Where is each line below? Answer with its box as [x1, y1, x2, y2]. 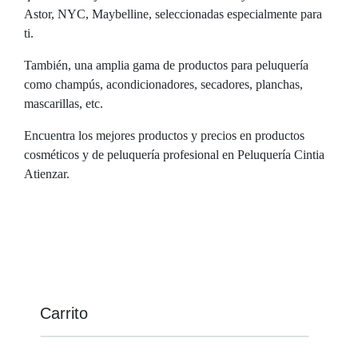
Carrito [40, 304, 88, 323]
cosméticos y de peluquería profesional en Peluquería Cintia [24, 148, 324, 162]
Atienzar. [24, 167, 70, 181]
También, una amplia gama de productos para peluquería [24, 58, 308, 73]
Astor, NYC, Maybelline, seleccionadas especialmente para [24, 7, 322, 22]
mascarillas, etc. [24, 97, 103, 111]
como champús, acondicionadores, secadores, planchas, [24, 78, 303, 92]
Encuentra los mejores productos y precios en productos [24, 129, 304, 143]
